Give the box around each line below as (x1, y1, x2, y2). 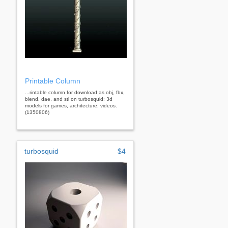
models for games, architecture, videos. (25, 102, 117, 108)
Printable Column (25, 76, 80, 85)
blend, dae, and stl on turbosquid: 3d (25, 96, 112, 102)
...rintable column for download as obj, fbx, (25, 89, 125, 95)
